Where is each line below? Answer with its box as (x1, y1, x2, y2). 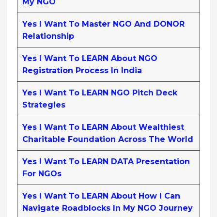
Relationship (22, 31, 74, 41)
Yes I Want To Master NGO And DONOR (22, 19, 185, 29)
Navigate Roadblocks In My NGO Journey (22, 203, 193, 213)
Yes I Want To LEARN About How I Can (22, 191, 180, 201)
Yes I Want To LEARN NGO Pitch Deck (22, 88, 177, 97)
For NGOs (22, 169, 62, 178)
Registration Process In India (22, 65, 142, 75)
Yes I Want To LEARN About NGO (22, 53, 157, 63)
